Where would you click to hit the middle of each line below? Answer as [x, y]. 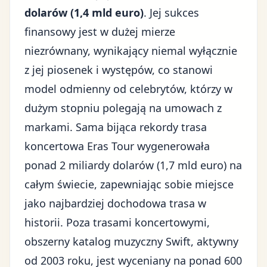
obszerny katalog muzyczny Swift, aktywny [131, 241]
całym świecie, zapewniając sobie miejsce [129, 184]
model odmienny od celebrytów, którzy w [128, 89]
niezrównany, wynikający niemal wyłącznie [131, 51]
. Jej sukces [171, 13]
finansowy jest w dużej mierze [100, 32]
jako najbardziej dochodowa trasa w [115, 203]
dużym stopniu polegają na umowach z [123, 108]
